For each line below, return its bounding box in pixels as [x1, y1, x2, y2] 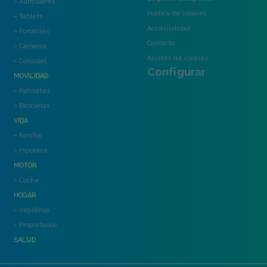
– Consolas [13, 57, 47, 66]
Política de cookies [147, 10, 207, 18]
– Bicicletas [13, 102, 50, 110]
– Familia [13, 132, 41, 140]
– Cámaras [13, 42, 46, 51]
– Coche [13, 176, 39, 185]
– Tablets [13, 13, 43, 21]
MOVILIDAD [13, 72, 48, 80]
